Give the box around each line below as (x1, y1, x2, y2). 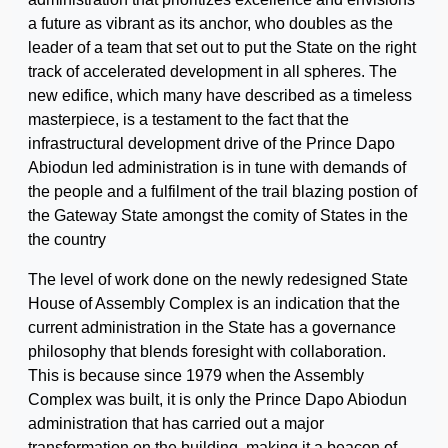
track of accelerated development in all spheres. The (28, 62, 397, 80)
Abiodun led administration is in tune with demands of (28, 158, 406, 176)
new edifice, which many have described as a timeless (28, 86, 412, 104)
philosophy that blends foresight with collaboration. (28, 342, 386, 360)
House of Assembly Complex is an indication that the (28, 294, 400, 312)
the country (28, 230, 106, 248)
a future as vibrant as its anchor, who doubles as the (28, 14, 393, 32)
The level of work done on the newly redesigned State (28, 270, 408, 288)
